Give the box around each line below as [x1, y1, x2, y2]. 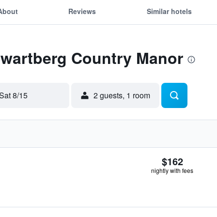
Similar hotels [146, 6, 192, 16]
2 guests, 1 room [93, 90, 150, 101]
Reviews [68, 6, 96, 16]
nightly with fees [151, 166, 193, 174]
